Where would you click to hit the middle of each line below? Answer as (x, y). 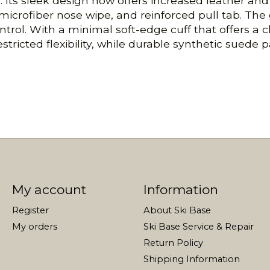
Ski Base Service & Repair (198, 226)
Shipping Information (191, 259)
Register (30, 210)
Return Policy (173, 243)
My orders (34, 226)
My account (49, 189)
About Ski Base (177, 210)
